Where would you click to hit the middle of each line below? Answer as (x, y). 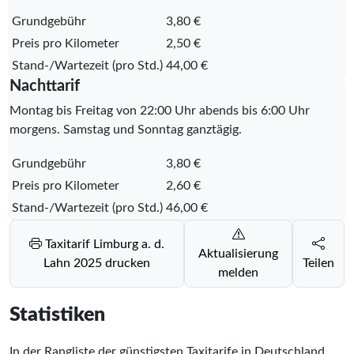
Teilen (318, 263)
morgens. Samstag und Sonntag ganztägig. (126, 129)
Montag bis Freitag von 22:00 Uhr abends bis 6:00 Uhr (160, 110)
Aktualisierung (239, 253)
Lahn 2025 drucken (97, 263)
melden (239, 272)
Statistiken (57, 314)
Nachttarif (45, 86)
